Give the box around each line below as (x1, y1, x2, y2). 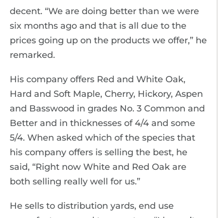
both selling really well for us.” (10, 176, 140, 187)
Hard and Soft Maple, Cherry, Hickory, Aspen (10, 89, 203, 99)
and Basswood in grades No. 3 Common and (10, 103, 205, 114)
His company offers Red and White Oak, (10, 74, 185, 85)
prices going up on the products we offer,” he (10, 35, 207, 46)
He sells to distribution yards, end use (10, 200, 174, 211)
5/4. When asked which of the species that (10, 132, 195, 143)
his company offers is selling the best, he (10, 147, 187, 158)
